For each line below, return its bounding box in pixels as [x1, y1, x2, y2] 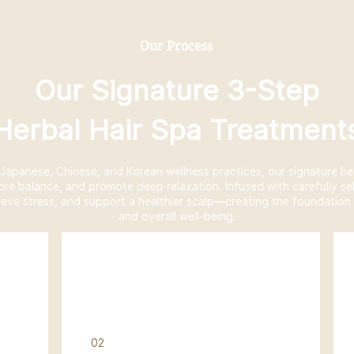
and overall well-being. [118, 210, 236, 223]
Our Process [140, 39, 213, 54]
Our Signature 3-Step [34, 73, 319, 107]
